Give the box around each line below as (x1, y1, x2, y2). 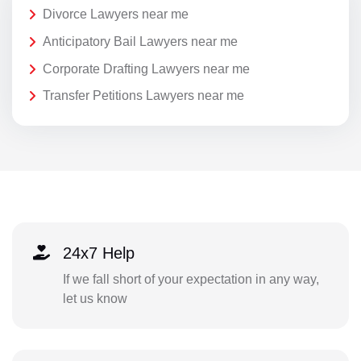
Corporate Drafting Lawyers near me (43, 61, 250, 76)
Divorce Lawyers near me (43, 7, 189, 22)
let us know (62, 291, 127, 305)
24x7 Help (62, 243, 135, 262)
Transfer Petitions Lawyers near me (43, 89, 244, 103)
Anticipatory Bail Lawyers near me (43, 34, 238, 48)
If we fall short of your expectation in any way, (62, 272, 319, 286)
